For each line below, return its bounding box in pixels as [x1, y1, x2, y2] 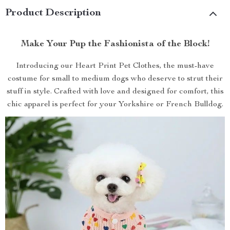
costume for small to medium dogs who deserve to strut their [7, 75, 223, 83]
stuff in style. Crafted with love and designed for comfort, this [6, 88, 224, 96]
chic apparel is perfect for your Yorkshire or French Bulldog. [7, 101, 223, 109]
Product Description [5, 8, 101, 18]
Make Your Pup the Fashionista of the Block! [21, 40, 209, 49]
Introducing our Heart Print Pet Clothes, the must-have [16, 62, 214, 70]
